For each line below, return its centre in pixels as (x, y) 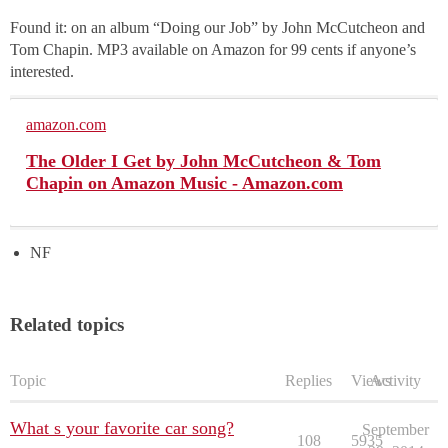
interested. (42, 72)
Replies (308, 381)
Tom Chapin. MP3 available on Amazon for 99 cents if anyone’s (213, 50)
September (395, 430)
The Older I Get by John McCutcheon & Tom (203, 161)
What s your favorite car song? (122, 428)
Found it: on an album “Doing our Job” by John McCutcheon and (217, 28)
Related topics (67, 325)
